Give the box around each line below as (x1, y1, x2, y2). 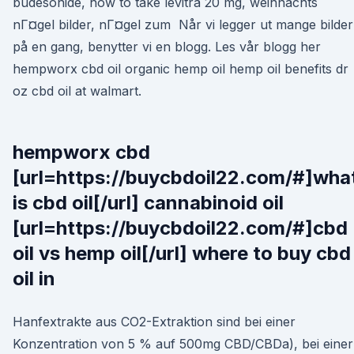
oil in (13, 267, 60, 290)
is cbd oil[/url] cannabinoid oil (13, 191, 284, 214)
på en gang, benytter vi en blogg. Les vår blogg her (13, 39, 321, 55)
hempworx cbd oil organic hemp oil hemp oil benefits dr (13, 61, 348, 77)
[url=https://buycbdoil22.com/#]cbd (13, 217, 348, 239)
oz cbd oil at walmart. (13, 83, 141, 99)
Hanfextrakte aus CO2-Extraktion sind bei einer (13, 314, 296, 330)
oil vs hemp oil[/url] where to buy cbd (13, 242, 351, 265)
